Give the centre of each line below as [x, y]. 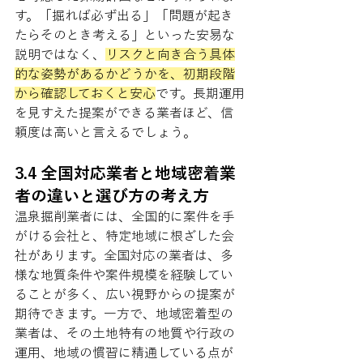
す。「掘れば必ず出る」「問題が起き [124, 15]
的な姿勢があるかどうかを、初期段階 [125, 74]
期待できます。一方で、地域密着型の [124, 314]
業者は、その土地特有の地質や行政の [125, 333]
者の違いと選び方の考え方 [112, 195]
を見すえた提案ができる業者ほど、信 [124, 113]
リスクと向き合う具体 [170, 54]
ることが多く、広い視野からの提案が [125, 294]
